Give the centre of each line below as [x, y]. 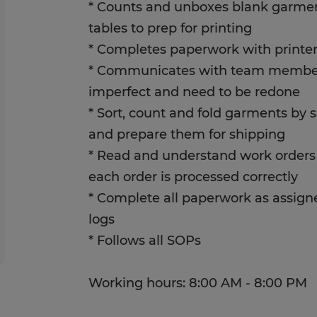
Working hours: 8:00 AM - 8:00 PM [198, 283]
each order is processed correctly [194, 177]
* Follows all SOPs [145, 241]
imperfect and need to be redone [195, 92]
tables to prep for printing [171, 28]
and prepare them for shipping [187, 134]
